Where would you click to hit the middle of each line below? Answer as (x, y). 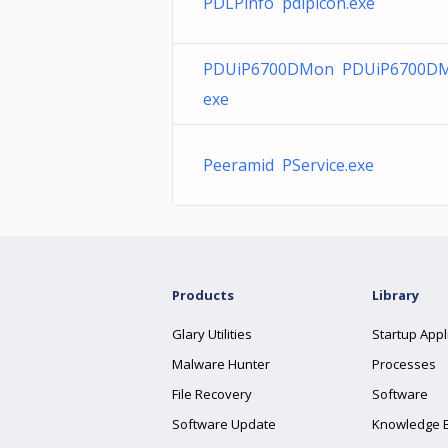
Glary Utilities (212, 334)
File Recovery (212, 394)
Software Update (224, 424)
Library (395, 295)
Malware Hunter (221, 364)
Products (203, 295)
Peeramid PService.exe (288, 165)
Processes (404, 364)
